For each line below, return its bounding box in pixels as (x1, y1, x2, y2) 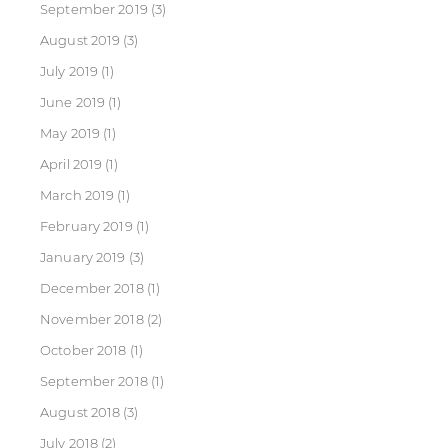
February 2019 (40, 218, 133, 234)
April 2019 (40, 156, 103, 172)
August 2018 (40, 404, 121, 420)
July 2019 (40, 63, 99, 79)
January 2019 (40, 249, 126, 265)
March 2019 (40, 187, 115, 203)
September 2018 (40, 373, 148, 389)
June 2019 (40, 94, 106, 110)
